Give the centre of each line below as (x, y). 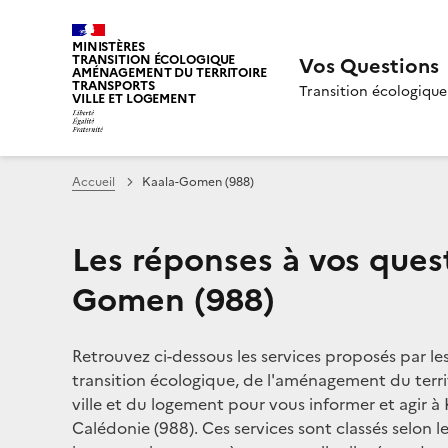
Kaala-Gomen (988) (198, 181)
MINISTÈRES (108, 46)
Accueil (93, 181)
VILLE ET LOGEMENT (134, 98)
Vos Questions (368, 65)
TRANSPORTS (113, 85)
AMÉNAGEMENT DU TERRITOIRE (169, 72)
